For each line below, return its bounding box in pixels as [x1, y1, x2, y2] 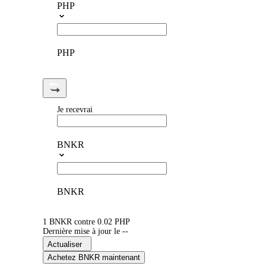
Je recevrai [57, 105, 93, 115]
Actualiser [47, 240, 82, 249]
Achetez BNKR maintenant [47, 253, 140, 262]
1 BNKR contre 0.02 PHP [43, 217, 130, 227]
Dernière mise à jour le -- [43, 227, 128, 236]
